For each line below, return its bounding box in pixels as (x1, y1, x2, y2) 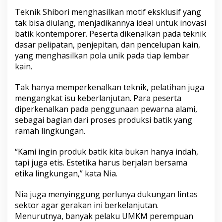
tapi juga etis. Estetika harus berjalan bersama (15, 157, 187, 168)
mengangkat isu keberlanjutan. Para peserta (15, 93, 181, 104)
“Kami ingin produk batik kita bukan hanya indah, (15, 146, 198, 158)
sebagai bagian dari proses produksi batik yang (15, 114, 192, 126)
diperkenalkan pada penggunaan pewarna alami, (15, 104, 197, 115)
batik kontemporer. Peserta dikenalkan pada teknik (15, 28, 206, 40)
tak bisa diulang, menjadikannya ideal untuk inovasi (15, 17, 206, 29)
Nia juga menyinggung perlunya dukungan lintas (15, 189, 198, 200)
